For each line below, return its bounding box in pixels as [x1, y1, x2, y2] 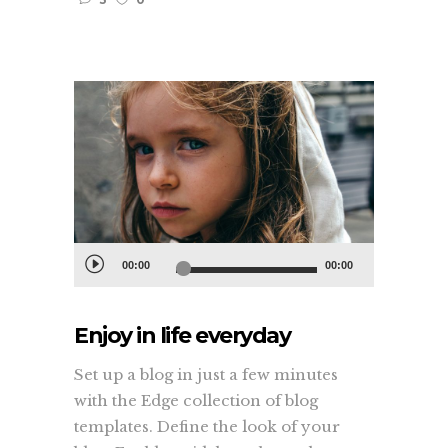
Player [73, 270, 124, 290]
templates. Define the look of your [74, 417, 340, 437]
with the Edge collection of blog [74, 391, 318, 411]
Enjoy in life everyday [74, 322, 290, 350]
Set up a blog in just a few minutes [74, 365, 338, 385]
